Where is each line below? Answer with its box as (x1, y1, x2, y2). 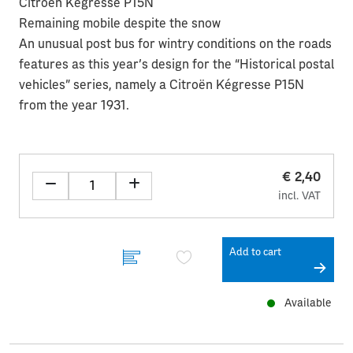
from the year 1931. (19, 98, 129, 112)
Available (278, 297, 331, 309)
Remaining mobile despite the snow (19, 17, 221, 30)
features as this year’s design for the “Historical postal (19, 58, 334, 71)
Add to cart (229, 247, 281, 258)
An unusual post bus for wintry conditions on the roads (19, 37, 332, 50)
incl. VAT (278, 190, 321, 202)
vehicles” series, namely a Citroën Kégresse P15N (19, 78, 304, 91)
